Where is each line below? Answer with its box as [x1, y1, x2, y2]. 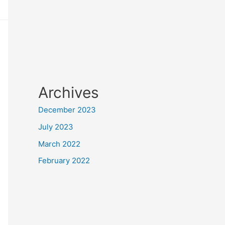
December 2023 [38, 105, 96, 115]
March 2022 [38, 139, 80, 149]
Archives [38, 83, 99, 101]
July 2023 [38, 122, 73, 132]
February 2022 [38, 156, 90, 166]
